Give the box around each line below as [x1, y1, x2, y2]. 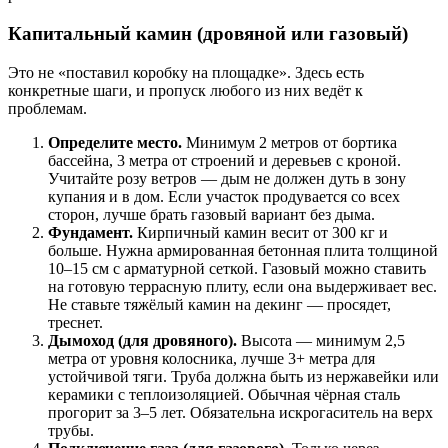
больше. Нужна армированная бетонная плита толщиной [48, 241, 438, 259]
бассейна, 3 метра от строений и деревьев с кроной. [48, 151, 401, 169]
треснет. [48, 313, 103, 331]
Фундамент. [48, 223, 133, 241]
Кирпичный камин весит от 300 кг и [133, 223, 388, 241]
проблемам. [8, 99, 87, 117]
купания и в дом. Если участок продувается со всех [48, 187, 400, 205]
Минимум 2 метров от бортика [182, 133, 397, 151]
